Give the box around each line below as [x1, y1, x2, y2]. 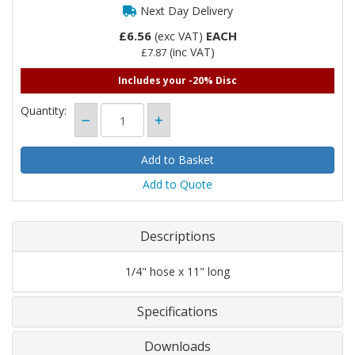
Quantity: [21, 103, 67, 118]
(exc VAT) [151, 29, 206, 44]
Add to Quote [143, 177, 212, 192]
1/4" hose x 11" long [125, 264, 230, 279]
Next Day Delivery [136, 3, 233, 18]
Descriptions [139, 227, 216, 245]
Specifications [137, 303, 218, 320]
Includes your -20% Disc [118, 74, 237, 87]
